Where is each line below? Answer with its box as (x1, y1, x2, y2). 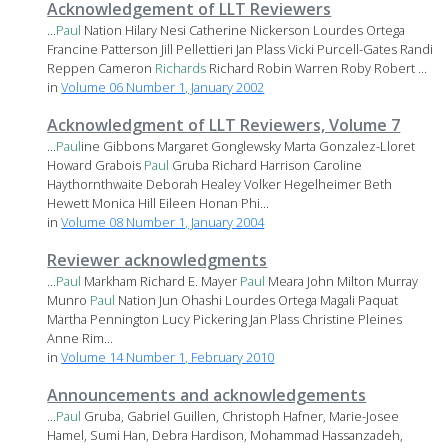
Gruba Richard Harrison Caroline (169, 156, 363, 175)
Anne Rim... (47, 329, 114, 348)
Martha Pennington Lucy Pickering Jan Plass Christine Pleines (47, 310, 403, 329)
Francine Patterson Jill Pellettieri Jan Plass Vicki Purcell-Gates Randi (47, 40, 434, 59)
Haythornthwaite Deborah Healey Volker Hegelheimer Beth (47, 175, 393, 194)
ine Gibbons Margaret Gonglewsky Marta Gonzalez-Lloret (81, 137, 416, 156)
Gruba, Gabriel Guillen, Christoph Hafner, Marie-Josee (81, 407, 400, 426)
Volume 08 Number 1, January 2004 (61, 213, 265, 232)
